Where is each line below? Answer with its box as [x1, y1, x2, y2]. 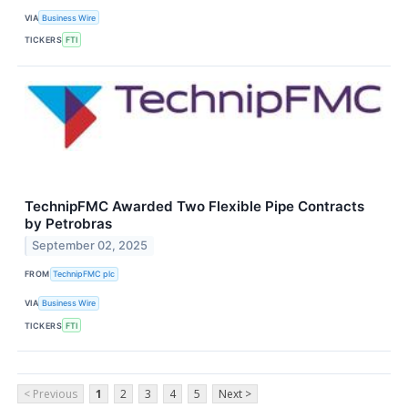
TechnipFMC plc [53, 269, 116, 280]
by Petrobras [25, 214, 112, 232]
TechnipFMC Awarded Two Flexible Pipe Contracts [25, 197, 364, 215]
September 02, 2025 [32, 239, 148, 253]
